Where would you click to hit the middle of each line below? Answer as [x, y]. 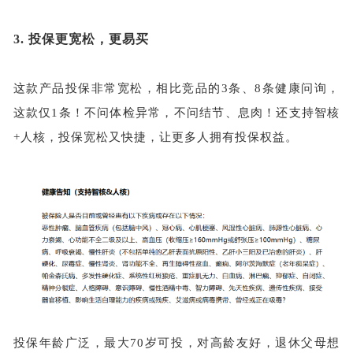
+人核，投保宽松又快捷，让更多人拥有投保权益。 [155, 137]
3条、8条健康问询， [281, 88]
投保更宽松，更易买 [88, 39]
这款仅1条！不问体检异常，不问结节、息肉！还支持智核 [176, 112]
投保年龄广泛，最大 [72, 342]
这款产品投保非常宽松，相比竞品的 [117, 88]
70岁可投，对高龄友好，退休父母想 [235, 342]
